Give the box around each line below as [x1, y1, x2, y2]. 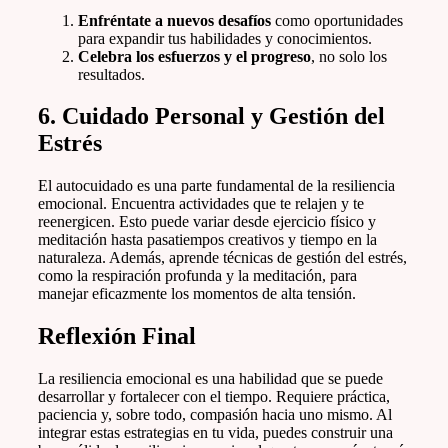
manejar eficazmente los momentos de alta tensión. [38, 285, 356, 303]
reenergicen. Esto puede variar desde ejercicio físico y [38, 213, 376, 231]
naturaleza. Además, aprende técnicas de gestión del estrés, [38, 249, 407, 267]
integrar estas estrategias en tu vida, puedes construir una [38, 424, 393, 442]
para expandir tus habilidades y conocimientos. [78, 29, 372, 47]
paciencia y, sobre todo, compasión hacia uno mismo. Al [38, 406, 392, 424]
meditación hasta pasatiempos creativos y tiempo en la [38, 231, 377, 249]
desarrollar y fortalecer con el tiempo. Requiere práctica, [38, 388, 390, 406]
